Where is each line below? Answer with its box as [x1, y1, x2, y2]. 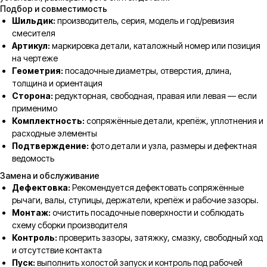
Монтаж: [12, 207, 51, 218]
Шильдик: [12, 15, 55, 26]
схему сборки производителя [12, 220, 128, 231]
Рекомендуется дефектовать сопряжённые [70, 182, 244, 193]
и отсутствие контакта [12, 245, 102, 256]
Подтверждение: [12, 141, 89, 151]
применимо [12, 103, 57, 114]
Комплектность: [12, 116, 85, 126]
